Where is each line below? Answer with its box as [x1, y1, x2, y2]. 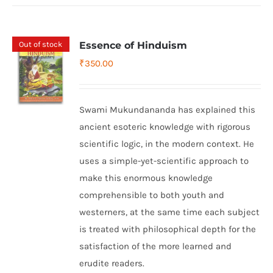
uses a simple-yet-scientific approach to [79, 155, 249, 166]
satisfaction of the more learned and [79, 241, 232, 252]
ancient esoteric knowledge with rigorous [79, 121, 251, 132]
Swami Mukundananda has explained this [79, 104, 256, 115]
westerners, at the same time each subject [79, 207, 260, 218]
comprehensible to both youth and [79, 190, 225, 200]
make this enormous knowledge [79, 172, 213, 183]
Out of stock [19, 39, 63, 49]
